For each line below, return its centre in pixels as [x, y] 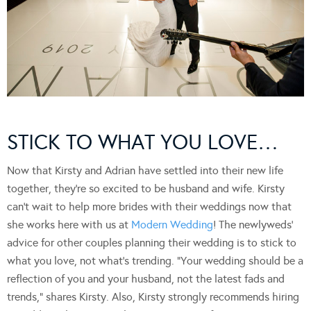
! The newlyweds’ [253, 225]
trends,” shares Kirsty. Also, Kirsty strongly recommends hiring [153, 297]
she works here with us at [69, 225]
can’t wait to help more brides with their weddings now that [149, 207]
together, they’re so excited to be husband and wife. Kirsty [146, 189]
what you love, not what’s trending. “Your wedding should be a [155, 261]
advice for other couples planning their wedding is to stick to [152, 243]
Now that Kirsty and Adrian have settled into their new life [145, 171]
